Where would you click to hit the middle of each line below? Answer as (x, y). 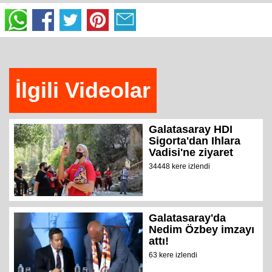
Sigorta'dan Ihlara (195, 141)
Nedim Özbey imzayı (202, 229)
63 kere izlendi (173, 255)
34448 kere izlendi (180, 166)
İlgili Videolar (83, 90)
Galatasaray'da (188, 218)
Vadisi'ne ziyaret (191, 152)
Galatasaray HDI (191, 129)
